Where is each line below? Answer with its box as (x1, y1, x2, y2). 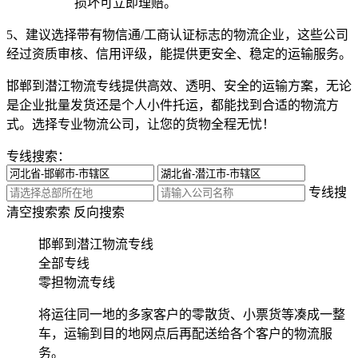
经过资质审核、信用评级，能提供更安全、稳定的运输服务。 (6, 46, 352, 61)
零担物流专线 (38, 275, 115, 289)
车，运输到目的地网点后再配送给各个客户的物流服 (38, 326, 332, 340)
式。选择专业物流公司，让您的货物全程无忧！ (6, 117, 275, 131)
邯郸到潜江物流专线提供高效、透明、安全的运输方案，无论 (6, 78, 352, 93)
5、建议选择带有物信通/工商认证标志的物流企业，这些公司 (6, 27, 348, 42)
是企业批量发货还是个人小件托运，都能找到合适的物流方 (6, 97, 339, 112)
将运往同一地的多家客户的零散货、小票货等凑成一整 (38, 307, 345, 321)
